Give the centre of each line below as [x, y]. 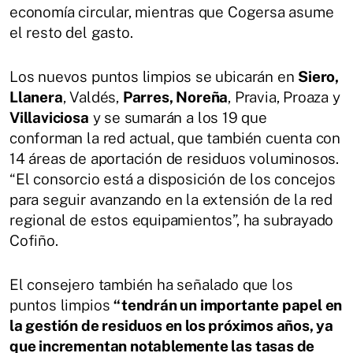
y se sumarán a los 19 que [178, 118]
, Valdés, [93, 97]
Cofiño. [34, 241]
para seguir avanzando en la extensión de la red [171, 200]
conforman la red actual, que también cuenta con [175, 138]
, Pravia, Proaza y [284, 97]
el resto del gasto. [71, 33]
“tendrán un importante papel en [228, 305]
